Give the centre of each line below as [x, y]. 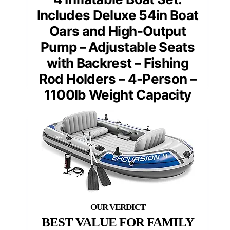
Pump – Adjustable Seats [118, 47]
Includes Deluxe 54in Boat [118, 15]
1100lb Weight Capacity [118, 95]
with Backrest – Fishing [118, 63]
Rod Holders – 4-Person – [118, 79]
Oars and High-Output [117, 31]
